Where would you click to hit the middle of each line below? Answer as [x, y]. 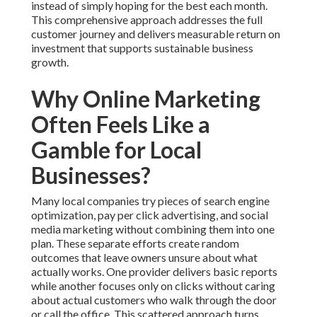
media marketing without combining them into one [153, 229]
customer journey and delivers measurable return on [156, 34]
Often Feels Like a [121, 125]
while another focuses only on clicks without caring [153, 286]
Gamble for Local [116, 150]
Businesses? [91, 175]
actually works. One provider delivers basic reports [154, 272]
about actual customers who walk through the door [154, 300]
